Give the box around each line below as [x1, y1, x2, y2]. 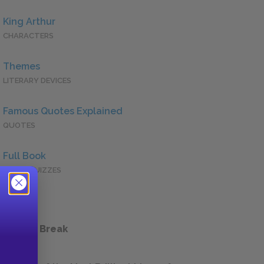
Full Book [3, 150, 46, 162]
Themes [3, 61, 40, 72]
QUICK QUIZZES [3, 166, 61, 175]
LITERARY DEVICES [3, 76, 71, 85]
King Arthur [3, 16, 55, 28]
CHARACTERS [3, 31, 54, 41]
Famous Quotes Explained [3, 105, 123, 117]
